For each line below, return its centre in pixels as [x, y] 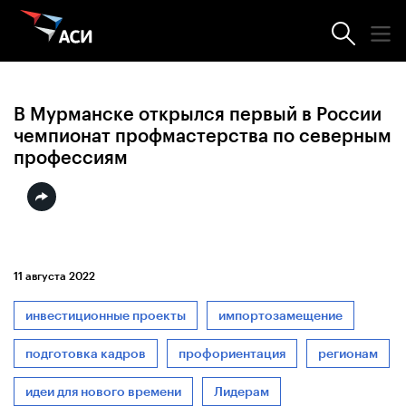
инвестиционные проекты [106, 315]
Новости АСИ [102, 48]
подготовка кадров [86, 353]
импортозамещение [280, 315]
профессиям [71, 157]
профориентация [232, 353]
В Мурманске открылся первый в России [198, 114]
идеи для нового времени [103, 391]
